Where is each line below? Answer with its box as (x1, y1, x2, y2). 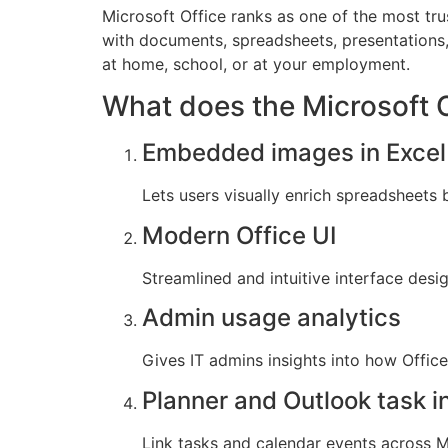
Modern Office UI (142, 220, 336, 250)
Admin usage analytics (142, 303, 401, 333)
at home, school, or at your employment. (102, 54, 410, 74)
